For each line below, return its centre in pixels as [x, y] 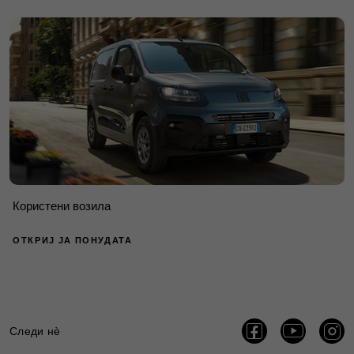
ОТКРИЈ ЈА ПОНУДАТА [73, 240]
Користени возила [62, 205]
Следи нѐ [35, 331]
